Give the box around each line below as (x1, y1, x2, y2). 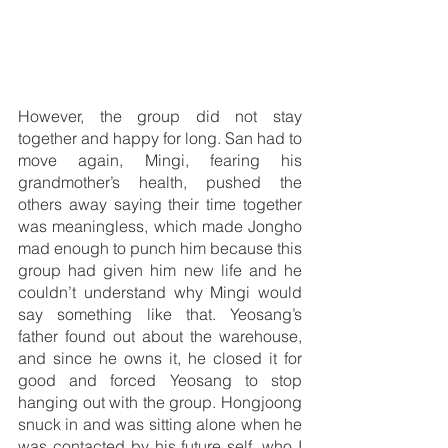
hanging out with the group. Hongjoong (18, 392, 302, 413)
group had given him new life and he (18, 260, 302, 281)
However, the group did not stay (18, 106, 302, 127)
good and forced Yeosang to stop (18, 370, 302, 391)
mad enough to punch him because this (18, 238, 302, 259)
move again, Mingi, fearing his (18, 150, 302, 171)
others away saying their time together (18, 194, 302, 215)
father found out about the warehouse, (18, 326, 302, 347)
